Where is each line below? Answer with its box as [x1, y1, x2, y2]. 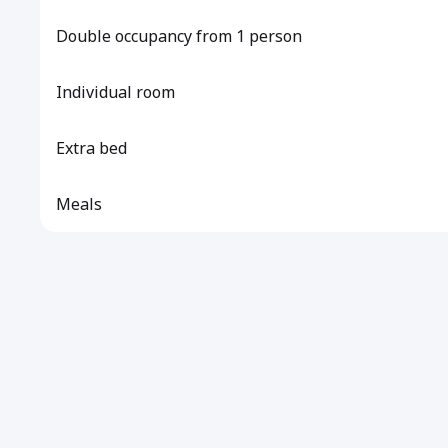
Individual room [56, 81, 175, 103]
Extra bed [56, 137, 127, 159]
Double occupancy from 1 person [56, 25, 302, 47]
